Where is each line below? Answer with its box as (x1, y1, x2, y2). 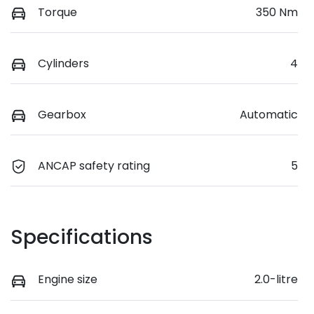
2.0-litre (254, 271, 298, 288)
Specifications (11, 224, 153, 252)
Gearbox (38, 107, 86, 123)
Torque (38, 4, 77, 21)
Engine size (38, 271, 97, 288)
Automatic (240, 107, 298, 123)
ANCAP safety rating (38, 158, 150, 175)
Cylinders (38, 55, 89, 72)
